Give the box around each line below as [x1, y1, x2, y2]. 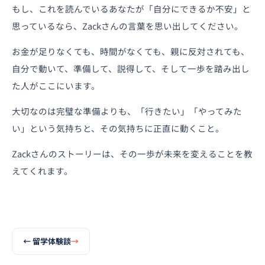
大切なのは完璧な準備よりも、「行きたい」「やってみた [12, 104, 242, 117]
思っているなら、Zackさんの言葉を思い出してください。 [12, 19, 243, 32]
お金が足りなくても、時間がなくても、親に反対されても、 [12, 44, 250, 57]
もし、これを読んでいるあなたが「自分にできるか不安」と [12, 2, 251, 15]
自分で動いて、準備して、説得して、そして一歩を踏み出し [12, 62, 250, 75]
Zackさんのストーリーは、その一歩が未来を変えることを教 [12, 147, 253, 160]
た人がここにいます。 [12, 79, 100, 92]
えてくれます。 [12, 164, 73, 177]
